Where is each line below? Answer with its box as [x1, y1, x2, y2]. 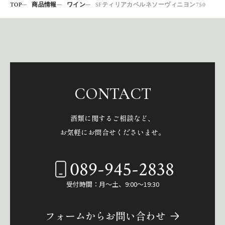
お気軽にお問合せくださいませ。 [60, 127, 165, 137]
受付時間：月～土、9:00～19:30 [66, 179, 159, 189]
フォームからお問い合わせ [45, 208, 166, 223]
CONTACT [74, 83, 151, 103]
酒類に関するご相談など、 [70, 113, 155, 123]
